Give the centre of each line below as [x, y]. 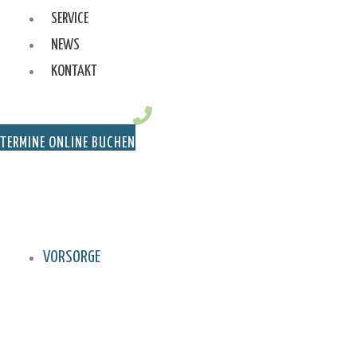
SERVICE [70, 19]
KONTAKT [74, 72]
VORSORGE [72, 258]
